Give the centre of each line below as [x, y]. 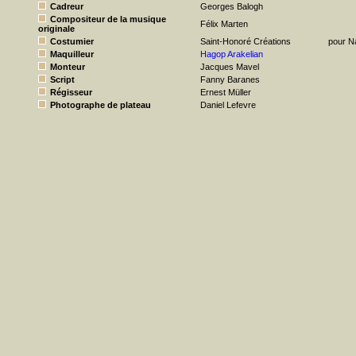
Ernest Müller [226, 92]
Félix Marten [224, 24]
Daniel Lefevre [228, 105]
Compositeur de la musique [108, 19]
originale [56, 29]
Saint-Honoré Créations [246, 41]
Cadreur [67, 6]
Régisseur [71, 92]
